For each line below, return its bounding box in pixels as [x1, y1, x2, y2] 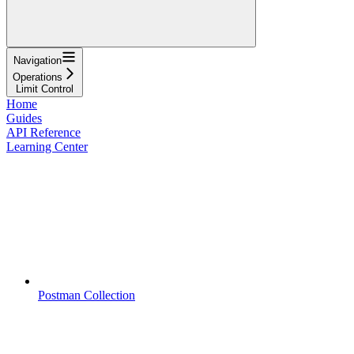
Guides [6, 111, 42, 125]
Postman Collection [38, 288, 135, 302]
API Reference [6, 125, 81, 139]
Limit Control [16, 82, 73, 95]
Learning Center [6, 139, 88, 153]
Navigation [13, 54, 62, 66]
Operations [13, 70, 62, 83]
